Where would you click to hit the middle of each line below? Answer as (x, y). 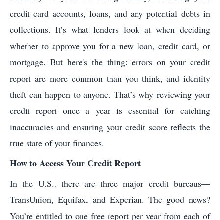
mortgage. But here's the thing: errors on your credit (110, 62)
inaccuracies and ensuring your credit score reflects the (110, 127)
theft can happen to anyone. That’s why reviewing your (110, 95)
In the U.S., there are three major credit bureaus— (110, 183)
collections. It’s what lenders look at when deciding (110, 30)
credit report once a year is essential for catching (110, 111)
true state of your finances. (57, 143)
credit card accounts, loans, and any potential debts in (110, 14)
